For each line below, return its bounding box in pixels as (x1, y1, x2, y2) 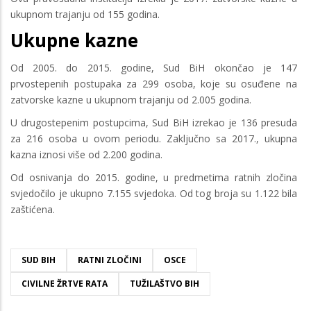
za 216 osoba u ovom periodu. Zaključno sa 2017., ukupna (10, 131, 297, 145)
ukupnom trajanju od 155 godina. (10, 7, 160, 21)
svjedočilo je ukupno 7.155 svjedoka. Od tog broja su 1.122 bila (10, 186, 297, 200)
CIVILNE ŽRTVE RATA (22, 277, 108, 289)
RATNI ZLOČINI (78, 253, 142, 266)
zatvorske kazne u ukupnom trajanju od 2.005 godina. (10, 92, 251, 106)
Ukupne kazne (10, 28, 138, 53)
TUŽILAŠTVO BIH (130, 277, 199, 289)
